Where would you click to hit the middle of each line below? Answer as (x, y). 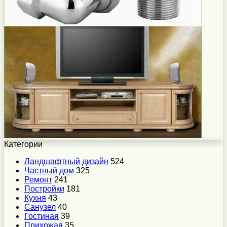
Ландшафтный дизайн (66, 161)
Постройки (44, 188)
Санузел (40, 207)
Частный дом (49, 170)
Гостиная (42, 216)
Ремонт (38, 179)
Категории (23, 144)
